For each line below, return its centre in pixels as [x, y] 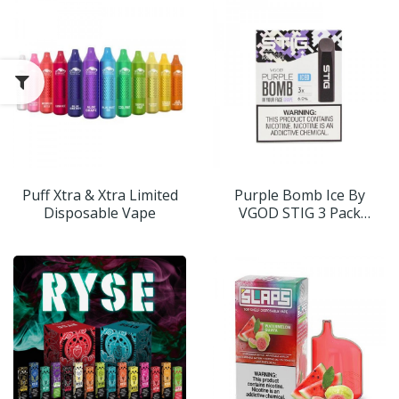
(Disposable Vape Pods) [299, 231]
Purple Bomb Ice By [299, 195]
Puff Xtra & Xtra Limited [100, 195]
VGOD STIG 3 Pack [299, 213]
